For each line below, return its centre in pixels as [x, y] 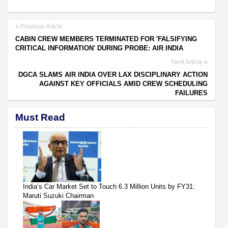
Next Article [188, 62]
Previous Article [41, 27]
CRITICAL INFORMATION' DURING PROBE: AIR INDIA [99, 48]
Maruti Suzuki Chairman [58, 196]
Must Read [40, 118]
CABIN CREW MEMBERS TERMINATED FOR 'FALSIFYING [106, 39]
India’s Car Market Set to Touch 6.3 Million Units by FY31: [109, 187]
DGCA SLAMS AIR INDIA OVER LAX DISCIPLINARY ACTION [113, 75]
